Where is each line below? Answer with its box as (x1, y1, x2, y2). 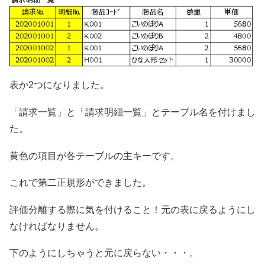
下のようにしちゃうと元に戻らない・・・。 (9, 248, 199, 258)
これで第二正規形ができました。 (9, 177, 151, 188)
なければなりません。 (9, 221, 104, 231)
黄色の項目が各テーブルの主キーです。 (9, 150, 180, 161)
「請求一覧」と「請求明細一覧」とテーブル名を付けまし (9, 107, 256, 118)
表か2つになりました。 (9, 80, 109, 91)
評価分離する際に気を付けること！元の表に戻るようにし (9, 204, 256, 215)
